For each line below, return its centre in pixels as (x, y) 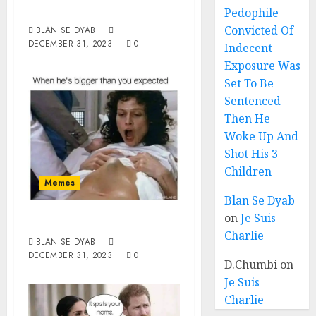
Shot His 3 (251, 154)
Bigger (55, 222)
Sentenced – (257, 101)
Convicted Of (259, 30)
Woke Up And (262, 136)
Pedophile (252, 13)
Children (248, 171)
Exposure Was (263, 66)
